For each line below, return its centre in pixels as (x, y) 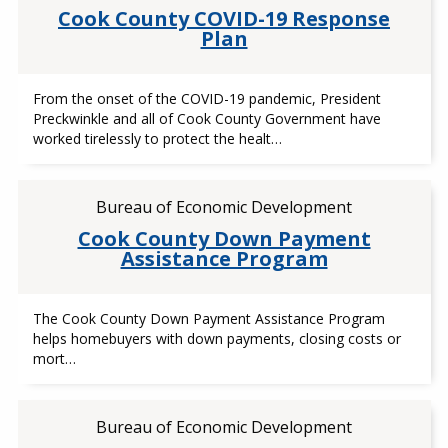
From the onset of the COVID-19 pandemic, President (206, 98)
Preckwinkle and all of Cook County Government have (206, 118)
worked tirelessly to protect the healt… (157, 138)
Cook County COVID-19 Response (224, 18)
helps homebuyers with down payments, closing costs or (216, 338)
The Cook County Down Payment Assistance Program (208, 318)
